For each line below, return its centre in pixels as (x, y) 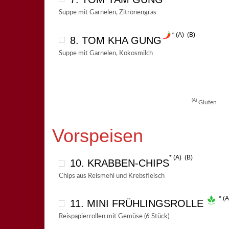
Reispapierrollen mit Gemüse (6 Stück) (114, 217)
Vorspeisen (98, 135)
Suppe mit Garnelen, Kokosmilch (106, 53)
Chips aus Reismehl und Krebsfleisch (111, 176)
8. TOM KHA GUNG (116, 40)
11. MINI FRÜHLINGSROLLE (136, 204)
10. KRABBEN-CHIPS (119, 163)
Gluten (208, 102)
